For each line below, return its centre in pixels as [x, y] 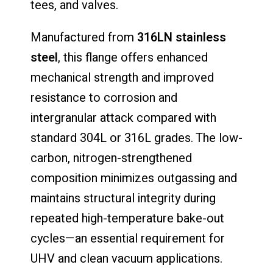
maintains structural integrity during [123, 198]
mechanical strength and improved [122, 77]
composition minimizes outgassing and [134, 178]
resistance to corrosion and [104, 97]
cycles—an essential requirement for [128, 238]
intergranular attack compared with [123, 118]
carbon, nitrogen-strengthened [111, 158]
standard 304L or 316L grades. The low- [136, 138]
